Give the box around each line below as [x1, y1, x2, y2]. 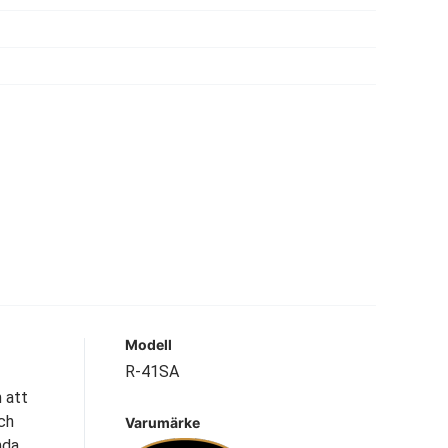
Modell [125, 336, 172, 353]
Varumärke [125, 414, 200, 431]
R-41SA [125, 362, 179, 381]
